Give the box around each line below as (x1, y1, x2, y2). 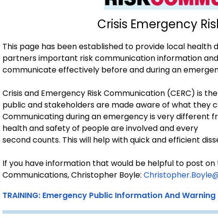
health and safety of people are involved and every (2, 123, 198, 134)
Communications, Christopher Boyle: (2, 169, 144, 181)
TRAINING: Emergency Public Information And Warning (2, 190, 216, 201)
